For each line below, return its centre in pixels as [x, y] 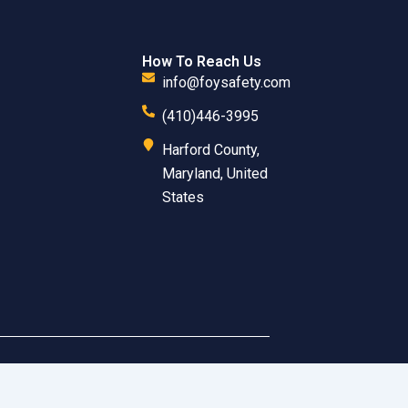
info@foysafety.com [227, 82]
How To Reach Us [201, 61]
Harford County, [211, 150]
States [184, 197]
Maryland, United [215, 173]
